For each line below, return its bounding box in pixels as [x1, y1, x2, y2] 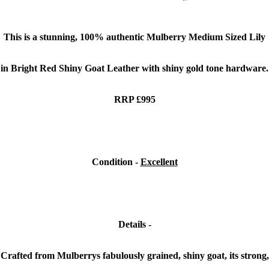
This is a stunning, [4, 32, 80, 43]
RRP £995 [113, 94, 156, 105]
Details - [118, 219, 151, 230]
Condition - [91, 157, 141, 168]
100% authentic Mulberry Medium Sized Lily [80, 32, 265, 43]
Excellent [140, 157, 178, 168]
